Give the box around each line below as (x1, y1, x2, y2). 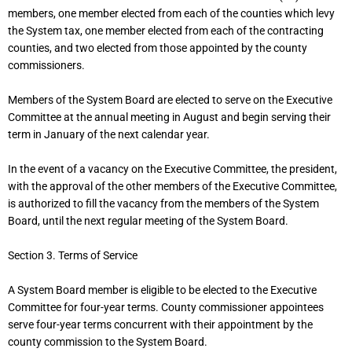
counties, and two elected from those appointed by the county (8, 42, 307, 55)
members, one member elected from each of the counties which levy (8, 7, 335, 20)
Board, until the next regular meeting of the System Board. (8, 214, 288, 228)
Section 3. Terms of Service (8, 248, 137, 262)
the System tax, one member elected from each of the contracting (8, 24, 324, 38)
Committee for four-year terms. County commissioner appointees (8, 300, 324, 313)
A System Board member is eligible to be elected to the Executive (8, 283, 317, 296)
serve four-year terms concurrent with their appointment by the (8, 317, 313, 331)
